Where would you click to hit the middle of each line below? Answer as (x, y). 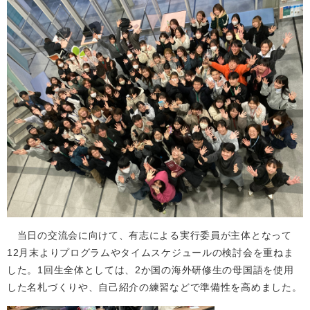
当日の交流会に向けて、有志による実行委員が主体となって (149, 235)
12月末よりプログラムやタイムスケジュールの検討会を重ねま (151, 253)
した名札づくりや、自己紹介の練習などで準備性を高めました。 (155, 287)
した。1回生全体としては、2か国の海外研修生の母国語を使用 (151, 270)
